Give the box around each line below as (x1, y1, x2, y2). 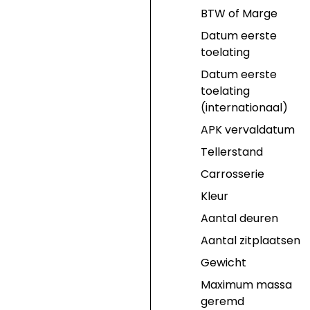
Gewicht (200, 255, 246, 271)
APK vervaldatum (200, 122, 295, 138)
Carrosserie (200, 166, 264, 182)
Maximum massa (200, 277, 292, 293)
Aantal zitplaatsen (200, 232, 300, 248)
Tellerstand (200, 144, 263, 160)
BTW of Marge (200, 6, 277, 21)
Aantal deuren (200, 210, 278, 226)
